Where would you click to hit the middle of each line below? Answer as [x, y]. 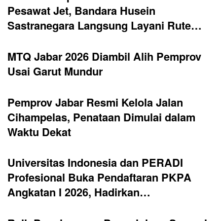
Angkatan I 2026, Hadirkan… [79, 192]
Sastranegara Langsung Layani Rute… [105, 25]
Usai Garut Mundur [55, 71]
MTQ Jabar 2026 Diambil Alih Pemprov [104, 56]
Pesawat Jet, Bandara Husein [81, 11]
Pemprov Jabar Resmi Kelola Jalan [95, 102]
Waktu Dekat [39, 131]
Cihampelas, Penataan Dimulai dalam [101, 117]
